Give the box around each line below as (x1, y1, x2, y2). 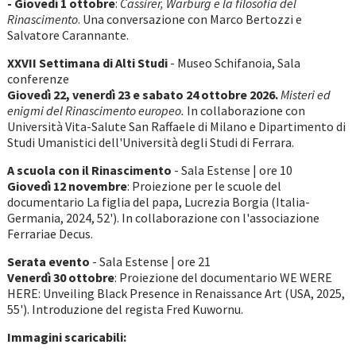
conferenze (6, 71, 69, 87)
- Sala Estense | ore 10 (173, 162, 292, 179)
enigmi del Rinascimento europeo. (6, 103, 187, 119)
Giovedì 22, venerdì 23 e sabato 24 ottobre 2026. (6, 87, 281, 103)
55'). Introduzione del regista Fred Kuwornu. (6, 301, 246, 318)
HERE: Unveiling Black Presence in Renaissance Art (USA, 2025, (6, 285, 345, 302)
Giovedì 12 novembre (6, 178, 127, 195)
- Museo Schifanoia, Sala (169, 55, 300, 72)
